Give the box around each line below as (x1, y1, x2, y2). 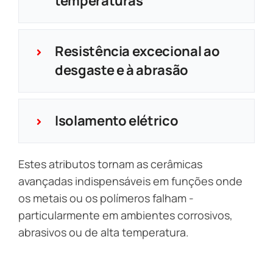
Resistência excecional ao (54, 41, 220, 60)
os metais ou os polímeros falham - (18, 190, 194, 205)
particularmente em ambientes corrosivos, (18, 207, 233, 222)
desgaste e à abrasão (54, 60, 188, 79)
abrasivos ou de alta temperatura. (18, 224, 190, 239)
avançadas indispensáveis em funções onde (18, 173, 243, 188)
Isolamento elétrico (54, 111, 179, 130)
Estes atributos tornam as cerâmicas (18, 156, 203, 171)
